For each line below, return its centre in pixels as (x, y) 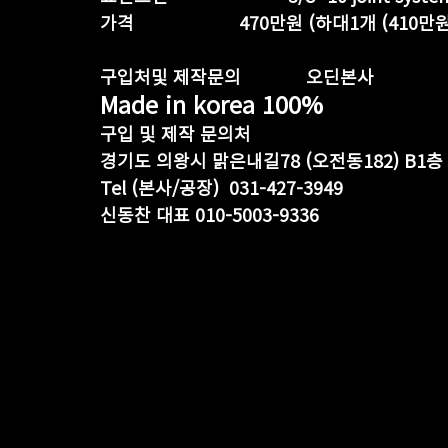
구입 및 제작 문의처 (175, 133)
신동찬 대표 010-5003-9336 (209, 214)
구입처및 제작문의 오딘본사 (237, 76)
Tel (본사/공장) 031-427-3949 (221, 187)
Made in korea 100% (211, 103)
